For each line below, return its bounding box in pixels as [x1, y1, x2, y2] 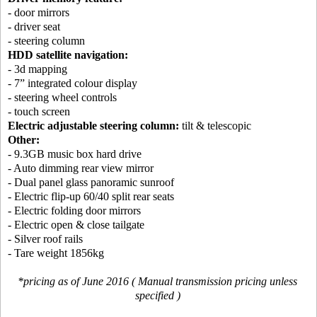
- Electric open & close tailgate [8, 219, 144, 231]
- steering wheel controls [8, 91, 117, 103]
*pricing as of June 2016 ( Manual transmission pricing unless [18, 275, 298, 287]
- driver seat [8, 21, 60, 33]
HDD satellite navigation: [8, 49, 128, 61]
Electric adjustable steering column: [8, 120, 179, 132]
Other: [8, 134, 40, 146]
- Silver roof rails [8, 233, 83, 245]
